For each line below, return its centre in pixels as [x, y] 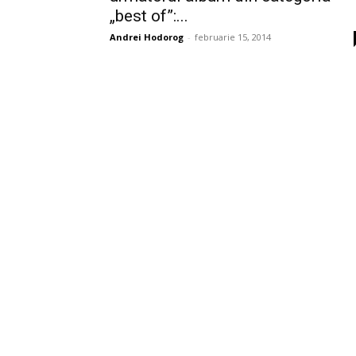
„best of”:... [149, 16]
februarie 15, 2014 [233, 37]
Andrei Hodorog [147, 37]
